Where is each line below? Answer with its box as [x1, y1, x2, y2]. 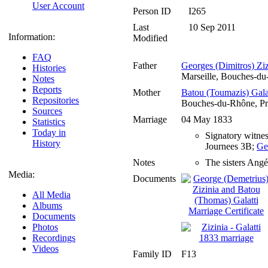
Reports [32, 84, 62, 95]
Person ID [133, 6, 171, 17]
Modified [133, 33, 167, 44]
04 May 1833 [181, 114, 234, 125]
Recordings [32, 233, 75, 243]
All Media [32, 190, 71, 200]
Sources [32, 106, 62, 116]
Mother [133, 87, 160, 98]
